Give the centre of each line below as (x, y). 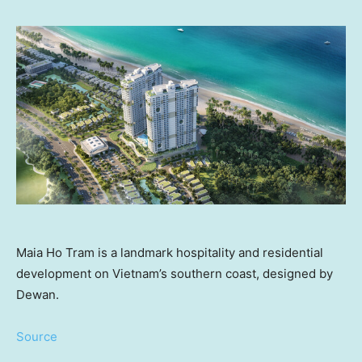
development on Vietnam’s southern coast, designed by (175, 274)
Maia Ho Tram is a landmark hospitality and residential (170, 253)
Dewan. (38, 295)
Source (37, 337)
